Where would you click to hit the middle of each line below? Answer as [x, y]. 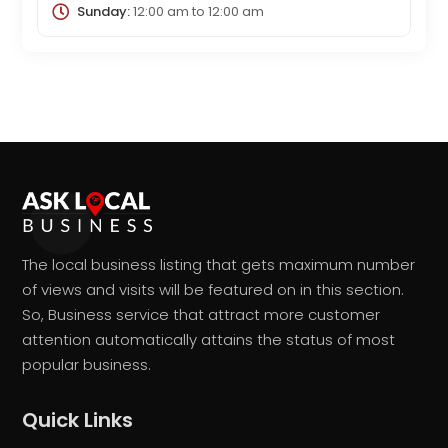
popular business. [87, 365]
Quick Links [78, 420]
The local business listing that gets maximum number [219, 265]
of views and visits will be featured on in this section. [213, 290]
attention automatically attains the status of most [209, 340]
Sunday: [103, 12]
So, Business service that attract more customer [201, 315]
